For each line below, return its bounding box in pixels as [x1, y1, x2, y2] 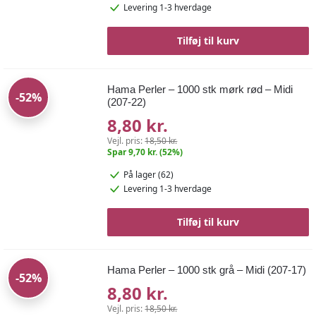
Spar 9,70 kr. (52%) [107, 145, 183, 158]
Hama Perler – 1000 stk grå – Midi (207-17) [107, 264, 307, 276]
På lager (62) [123, 168, 174, 181]
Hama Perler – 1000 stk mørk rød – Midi [107, 83, 293, 95]
